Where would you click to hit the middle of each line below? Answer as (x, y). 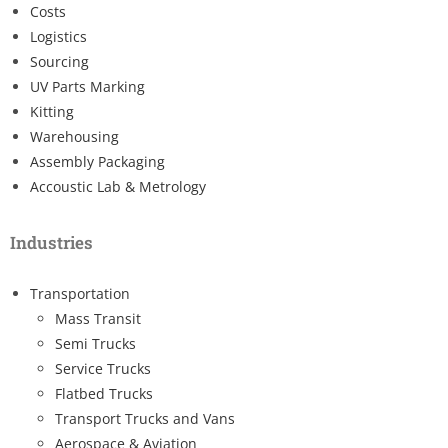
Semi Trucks (95, 343)
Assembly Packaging (97, 161)
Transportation (80, 293)
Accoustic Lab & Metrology (118, 186)
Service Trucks (103, 368)
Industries (51, 242)
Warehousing (74, 136)
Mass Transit (98, 318)
